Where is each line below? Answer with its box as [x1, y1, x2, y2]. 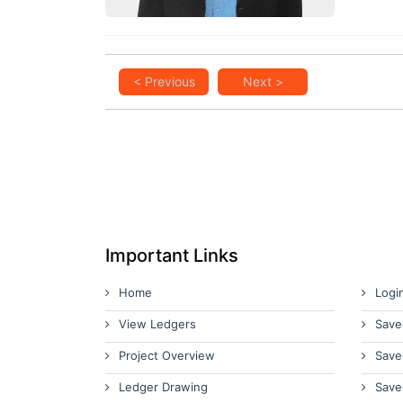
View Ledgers [119, 317, 196, 331]
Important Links [105, 245, 238, 266]
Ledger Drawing [119, 380, 208, 394]
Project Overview [119, 348, 215, 363]
